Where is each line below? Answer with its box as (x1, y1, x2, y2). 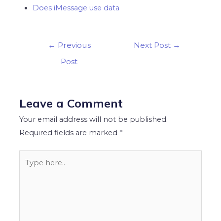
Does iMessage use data (33, 3, 120, 13)
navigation (27, 51, 65, 61)
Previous (55, 41, 91, 51)
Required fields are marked (19, 129, 120, 138)
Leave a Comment (19, 96, 123, 111)
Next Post (134, 41, 173, 51)
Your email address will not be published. (19, 115, 168, 125)
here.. (19, 166, 39, 175)
